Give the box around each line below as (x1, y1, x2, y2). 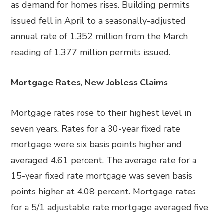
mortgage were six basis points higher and (11, 138, 182, 150)
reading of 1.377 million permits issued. (11, 46, 171, 58)
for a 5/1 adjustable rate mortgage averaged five (11, 201, 209, 213)
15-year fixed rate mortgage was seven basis (11, 170, 192, 182)
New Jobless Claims (82, 77, 168, 88)
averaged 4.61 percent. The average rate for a (11, 154, 197, 166)
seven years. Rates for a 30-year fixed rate (11, 123, 181, 135)
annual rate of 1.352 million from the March (11, 30, 188, 42)
